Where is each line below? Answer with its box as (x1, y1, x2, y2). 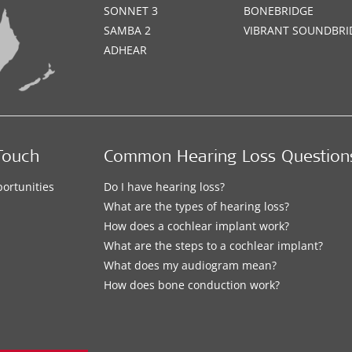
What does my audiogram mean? (104, 257, 277, 273)
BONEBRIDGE (244, 3, 314, 18)
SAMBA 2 (104, 23, 152, 38)
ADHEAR (104, 42, 148, 57)
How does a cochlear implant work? (104, 218, 290, 233)
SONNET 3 (104, 3, 159, 18)
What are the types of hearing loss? (104, 198, 290, 214)
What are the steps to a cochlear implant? (104, 237, 324, 253)
